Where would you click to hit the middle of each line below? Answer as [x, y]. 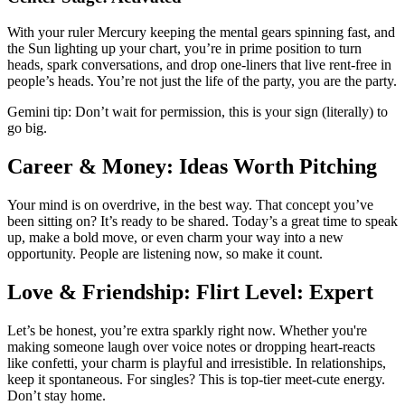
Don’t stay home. [57, 395]
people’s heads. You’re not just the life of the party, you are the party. [202, 81]
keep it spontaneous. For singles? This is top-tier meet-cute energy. [196, 379]
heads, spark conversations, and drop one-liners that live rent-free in [199, 65]
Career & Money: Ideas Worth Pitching [192, 166]
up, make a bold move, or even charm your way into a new [175, 237]
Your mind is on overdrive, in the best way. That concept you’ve [190, 204]
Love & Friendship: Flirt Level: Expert [190, 292]
